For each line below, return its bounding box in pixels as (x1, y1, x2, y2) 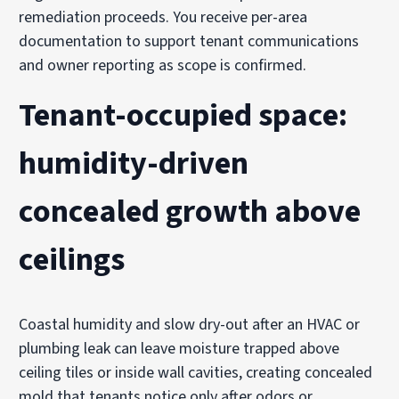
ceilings (19, 236, 126, 282)
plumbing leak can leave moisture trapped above (19, 337, 340, 360)
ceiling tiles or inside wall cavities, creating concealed (19, 361, 373, 384)
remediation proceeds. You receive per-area (19, 5, 308, 28)
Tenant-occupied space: (19, 92, 348, 138)
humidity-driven (19, 140, 249, 186)
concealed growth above (19, 188, 362, 234)
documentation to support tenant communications (19, 29, 360, 53)
